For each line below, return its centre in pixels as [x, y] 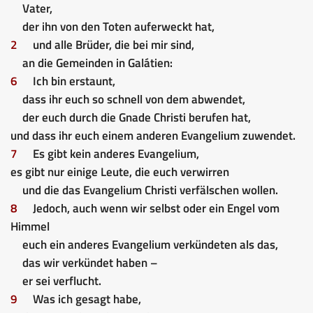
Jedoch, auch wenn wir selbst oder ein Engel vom [156, 208]
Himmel [30, 226]
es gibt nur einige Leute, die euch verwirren [120, 172]
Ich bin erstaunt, [74, 81]
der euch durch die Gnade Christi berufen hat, [136, 117]
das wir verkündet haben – [90, 262]
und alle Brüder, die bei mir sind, [114, 44]
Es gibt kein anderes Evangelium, [116, 153]
